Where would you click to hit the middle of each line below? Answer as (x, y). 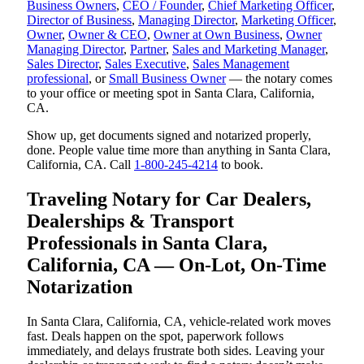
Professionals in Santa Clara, (147, 243)
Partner (148, 49)
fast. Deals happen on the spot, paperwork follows (155, 336)
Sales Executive (145, 63)
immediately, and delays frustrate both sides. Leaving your (175, 350)
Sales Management (241, 63)
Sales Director (63, 63)
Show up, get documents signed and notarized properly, (169, 135)
